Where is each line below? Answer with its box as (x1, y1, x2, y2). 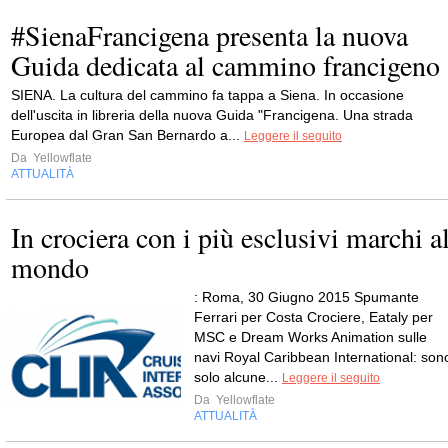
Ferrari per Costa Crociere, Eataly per (194, 309, 433, 325)
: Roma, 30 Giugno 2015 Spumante (194, 289, 419, 305)
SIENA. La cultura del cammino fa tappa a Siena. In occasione (11, 87, 404, 103)
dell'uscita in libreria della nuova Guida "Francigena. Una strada (11, 107, 413, 123)
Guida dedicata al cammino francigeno (11, 46, 440, 84)
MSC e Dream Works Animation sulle (194, 329, 427, 345)
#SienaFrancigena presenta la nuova (11, 16, 408, 54)
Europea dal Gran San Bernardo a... (11, 127, 244, 143)
